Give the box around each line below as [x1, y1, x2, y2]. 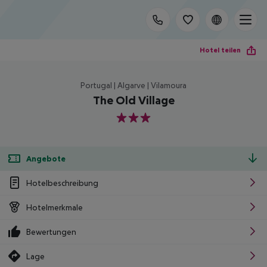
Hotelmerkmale [26, 202, 83, 212]
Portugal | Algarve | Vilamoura [80, 80, 187, 90]
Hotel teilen [200, 45, 241, 54]
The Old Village [92, 94, 175, 107]
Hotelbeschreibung [26, 178, 98, 188]
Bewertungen [26, 226, 76, 237]
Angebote [26, 153, 66, 163]
